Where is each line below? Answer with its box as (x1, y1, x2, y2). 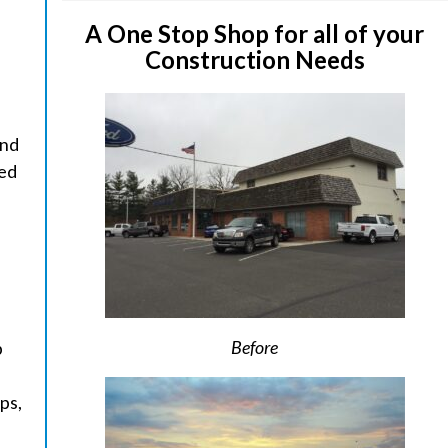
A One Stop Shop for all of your (85, 18, 425, 48)
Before (231, 335, 279, 358)
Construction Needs (144, 44, 365, 74)
